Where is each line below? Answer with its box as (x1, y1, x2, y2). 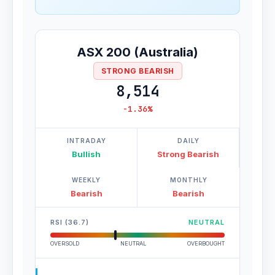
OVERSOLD (50, 240, 79, 247)
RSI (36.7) (50, 218, 89, 227)
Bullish (72, 149, 101, 159)
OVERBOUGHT (187, 240, 225, 247)
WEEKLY (72, 176, 101, 184)
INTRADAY (66, 137, 106, 144)
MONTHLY (169, 176, 207, 184)
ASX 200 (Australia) (77, 45, 198, 60)
